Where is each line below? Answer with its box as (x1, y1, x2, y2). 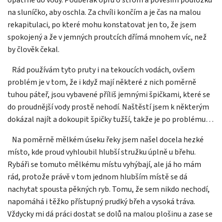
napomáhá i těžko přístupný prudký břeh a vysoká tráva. (7, 196, 195, 207)
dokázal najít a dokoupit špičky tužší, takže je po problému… (7, 113, 214, 125)
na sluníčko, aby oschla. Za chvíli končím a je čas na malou (7, 6, 201, 18)
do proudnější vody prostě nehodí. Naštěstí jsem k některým (7, 101, 209, 112)
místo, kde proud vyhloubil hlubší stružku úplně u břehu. (7, 146, 196, 158)
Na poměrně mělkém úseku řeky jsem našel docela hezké (12, 134, 204, 145)
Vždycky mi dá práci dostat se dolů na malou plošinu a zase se (7, 208, 213, 220)
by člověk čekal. (7, 44, 59, 55)
